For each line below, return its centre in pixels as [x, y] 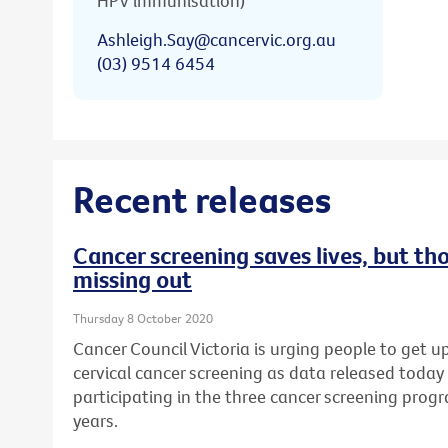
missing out [132, 279]
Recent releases [202, 198]
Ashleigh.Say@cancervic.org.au [216, 39]
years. [95, 420]
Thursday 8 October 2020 [143, 318]
